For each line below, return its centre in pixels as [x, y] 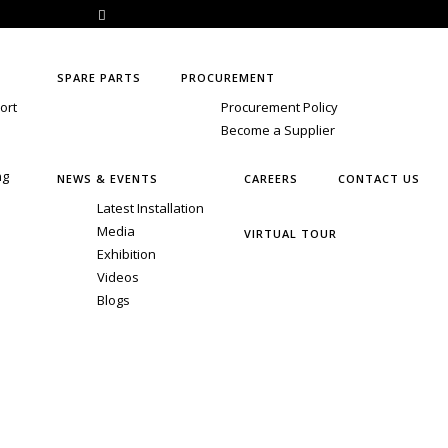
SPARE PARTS [99, 78]
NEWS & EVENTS [107, 179]
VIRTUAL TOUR [290, 234]
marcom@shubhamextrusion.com [224, 15]
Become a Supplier [278, 130]
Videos [118, 277]
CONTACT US [379, 179]
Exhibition [126, 254]
